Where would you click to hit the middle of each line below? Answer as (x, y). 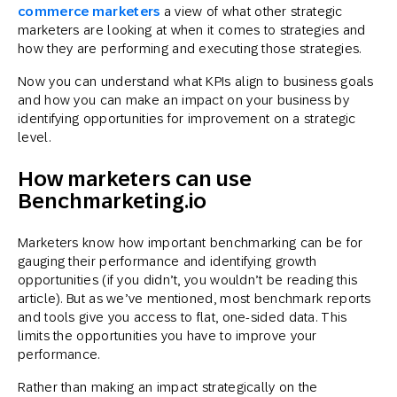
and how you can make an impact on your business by (183, 100)
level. (34, 137)
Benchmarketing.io (112, 201)
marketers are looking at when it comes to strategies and (192, 30)
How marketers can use (135, 179)
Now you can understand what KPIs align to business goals (196, 81)
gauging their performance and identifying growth (167, 261)
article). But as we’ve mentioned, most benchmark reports (195, 298)
